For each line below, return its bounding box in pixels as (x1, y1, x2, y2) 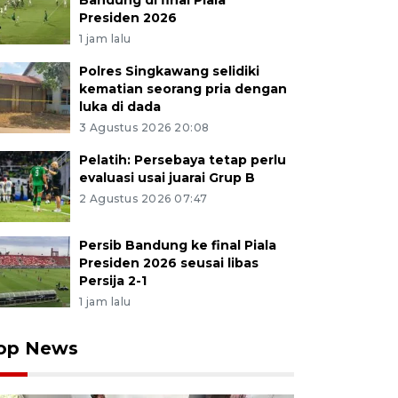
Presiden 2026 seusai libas (78, 255, 259, 271)
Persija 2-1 (78, 273, 147, 289)
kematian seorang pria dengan (78, 81, 287, 97)
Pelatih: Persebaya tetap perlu (78, 152, 286, 168)
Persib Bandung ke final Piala (78, 237, 276, 253)
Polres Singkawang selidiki (78, 63, 259, 79)
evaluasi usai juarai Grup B (78, 170, 255, 186)
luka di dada (78, 99, 161, 115)
